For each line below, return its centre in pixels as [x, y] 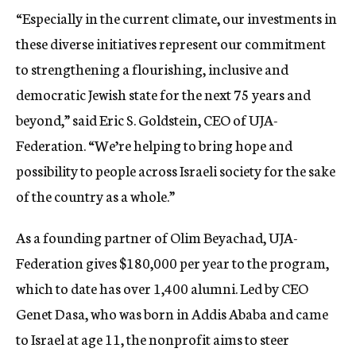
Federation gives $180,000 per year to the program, [172, 263]
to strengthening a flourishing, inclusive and [152, 69]
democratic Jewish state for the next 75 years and [163, 94]
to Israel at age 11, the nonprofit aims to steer [153, 339]
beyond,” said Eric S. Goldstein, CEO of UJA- [147, 120]
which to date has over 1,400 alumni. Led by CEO [162, 288]
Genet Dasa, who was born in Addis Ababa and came [172, 313]
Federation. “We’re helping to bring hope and [154, 145]
